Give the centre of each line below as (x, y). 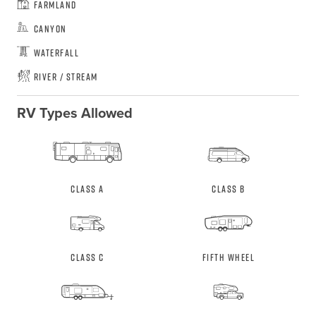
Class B (229, 189)
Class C (87, 257)
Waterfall (56, 53)
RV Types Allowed (74, 113)
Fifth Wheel (229, 257)
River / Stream (66, 77)
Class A (87, 189)
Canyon (50, 29)
